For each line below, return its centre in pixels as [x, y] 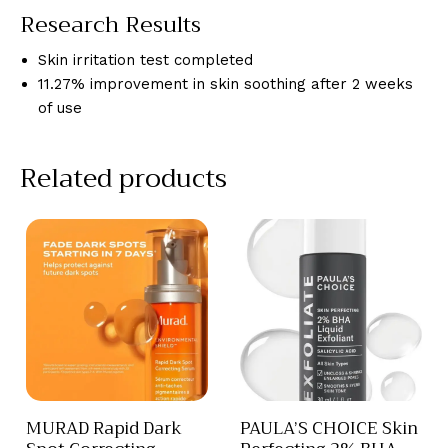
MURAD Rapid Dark [104, 428]
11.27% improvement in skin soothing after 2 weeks [225, 84]
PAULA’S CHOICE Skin [329, 428]
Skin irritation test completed [145, 60]
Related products [123, 179]
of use [60, 108]
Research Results [110, 25]
